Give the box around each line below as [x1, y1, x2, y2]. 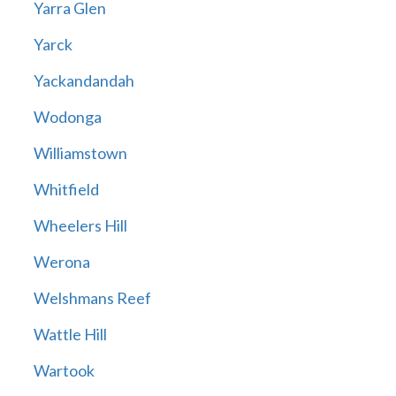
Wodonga [33, 107, 102, 127]
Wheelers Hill [33, 216, 127, 236]
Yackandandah [33, 71, 134, 91]
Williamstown [33, 143, 127, 164]
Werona [33, 252, 90, 272]
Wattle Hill [33, 324, 107, 345]
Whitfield [33, 179, 99, 200]
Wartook [33, 361, 95, 381]
